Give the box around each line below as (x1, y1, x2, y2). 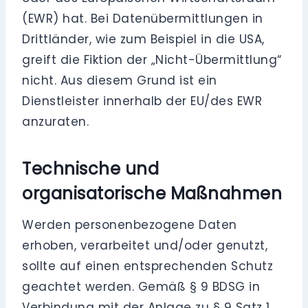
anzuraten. (22, 113, 89, 131)
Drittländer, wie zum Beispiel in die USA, (22, 31, 265, 48)
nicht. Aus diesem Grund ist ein (22, 72, 217, 89)
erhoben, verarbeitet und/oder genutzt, (22, 237, 268, 254)
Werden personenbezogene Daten (22, 217, 237, 234)
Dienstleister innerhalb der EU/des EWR (22, 93, 263, 110)
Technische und (22, 157, 159, 181)
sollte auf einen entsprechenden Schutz (22, 258, 274, 275)
